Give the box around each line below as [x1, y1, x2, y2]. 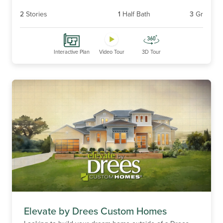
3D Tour [142, 47, 161, 56]
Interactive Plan [54, 47, 90, 56]
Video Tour [99, 47, 124, 56]
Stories [26, 8, 47, 19]
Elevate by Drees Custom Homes [24, 203, 167, 218]
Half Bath [122, 8, 150, 19]
